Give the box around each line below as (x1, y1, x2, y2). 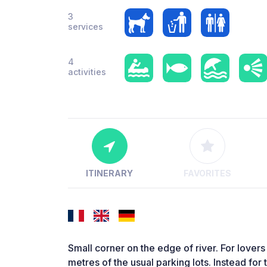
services (68, 21, 103, 32)
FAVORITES (183, 168, 231, 179)
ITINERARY (86, 168, 133, 179)
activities (68, 67, 106, 77)
